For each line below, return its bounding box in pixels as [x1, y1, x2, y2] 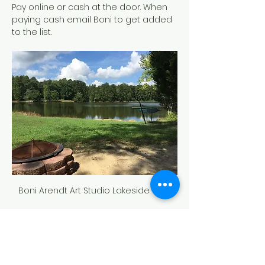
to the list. [12, 26, 51, 38]
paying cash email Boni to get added [12, 14, 174, 26]
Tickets [12, 240, 54, 256]
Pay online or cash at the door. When [12, 1, 170, 14]
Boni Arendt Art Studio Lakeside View [18, 185, 172, 197]
